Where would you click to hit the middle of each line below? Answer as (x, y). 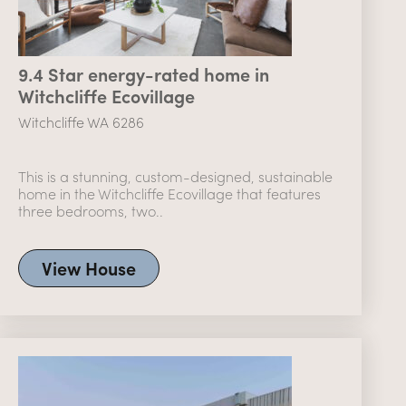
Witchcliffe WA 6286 (82, 121)
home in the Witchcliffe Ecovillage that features (170, 193)
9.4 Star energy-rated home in (144, 73)
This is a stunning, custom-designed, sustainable (176, 176)
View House (89, 267)
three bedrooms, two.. (91, 210)
